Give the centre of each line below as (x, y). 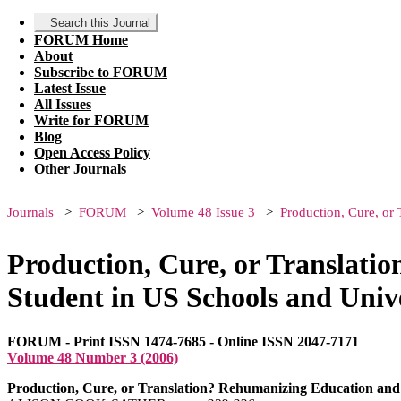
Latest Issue (70, 88)
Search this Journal (100, 23)
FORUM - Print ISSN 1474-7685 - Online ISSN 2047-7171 (183, 341)
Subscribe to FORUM (101, 72)
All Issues (63, 104)
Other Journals (80, 169)
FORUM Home (81, 40)
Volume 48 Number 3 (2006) (93, 357)
